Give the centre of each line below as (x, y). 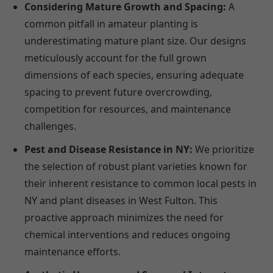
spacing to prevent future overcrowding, (118, 92)
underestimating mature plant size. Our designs (135, 41)
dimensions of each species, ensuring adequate (134, 75)
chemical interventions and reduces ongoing (127, 235)
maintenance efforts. (73, 252)
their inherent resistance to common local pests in (140, 184)
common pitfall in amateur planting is (111, 24)
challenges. (50, 126)
